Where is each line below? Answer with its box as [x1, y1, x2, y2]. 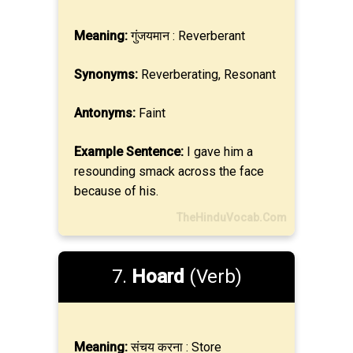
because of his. [74, 184, 158, 199]
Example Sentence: [74, 144, 184, 159]
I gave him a [184, 144, 253, 159]
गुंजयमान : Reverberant [128, 28, 245, 43]
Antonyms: [74, 106, 136, 121]
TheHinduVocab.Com [176, 211, 287, 224]
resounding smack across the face [74, 164, 264, 179]
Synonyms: [74, 67, 138, 82]
